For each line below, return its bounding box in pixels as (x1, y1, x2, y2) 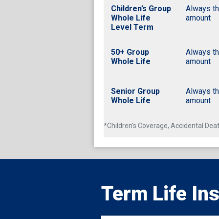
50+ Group (111, 47, 149, 57)
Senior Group (111, 86, 160, 96)
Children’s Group (111, 3, 171, 13)
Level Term (111, 22, 153, 32)
